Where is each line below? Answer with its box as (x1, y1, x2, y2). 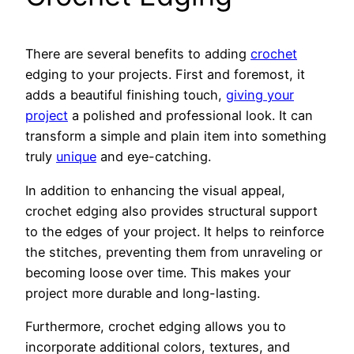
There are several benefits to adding (25, 46, 250, 62)
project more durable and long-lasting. (25, 284, 260, 301)
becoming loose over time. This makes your (25, 264, 291, 281)
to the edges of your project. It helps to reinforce (25, 223, 324, 239)
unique (56, 149, 96, 165)
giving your (226, 87, 294, 104)
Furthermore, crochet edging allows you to (25, 318, 286, 334)
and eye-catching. (96, 149, 211, 165)
